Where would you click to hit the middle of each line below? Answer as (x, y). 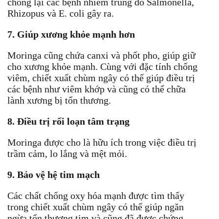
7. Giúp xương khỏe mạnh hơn (71, 34)
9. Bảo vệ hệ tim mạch (54, 174)
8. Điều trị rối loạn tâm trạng (68, 121)
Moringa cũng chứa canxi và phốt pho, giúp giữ (101, 55)
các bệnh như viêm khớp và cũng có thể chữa (97, 89)
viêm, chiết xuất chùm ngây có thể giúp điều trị (101, 77)
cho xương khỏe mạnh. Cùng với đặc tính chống (102, 66)
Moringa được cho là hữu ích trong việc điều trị (102, 142)
